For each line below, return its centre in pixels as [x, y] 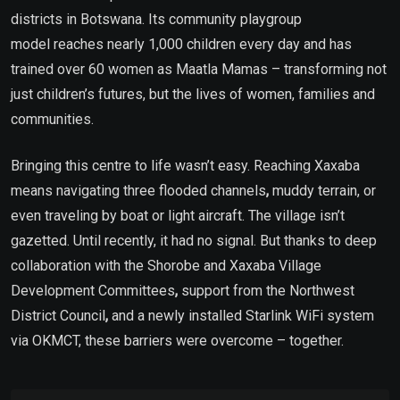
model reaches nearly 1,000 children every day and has [181, 44]
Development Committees [93, 290]
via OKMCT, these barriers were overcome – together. [177, 340]
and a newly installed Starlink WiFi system [241, 315]
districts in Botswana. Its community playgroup [156, 19]
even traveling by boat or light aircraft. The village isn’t [178, 215]
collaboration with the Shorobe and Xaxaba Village [166, 265]
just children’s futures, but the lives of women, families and [193, 94]
